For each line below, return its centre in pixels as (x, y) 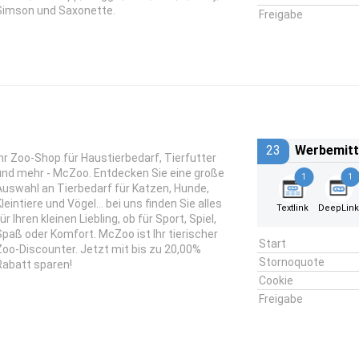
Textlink (292, 208)
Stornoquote (291, 262)
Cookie (276, 280)
